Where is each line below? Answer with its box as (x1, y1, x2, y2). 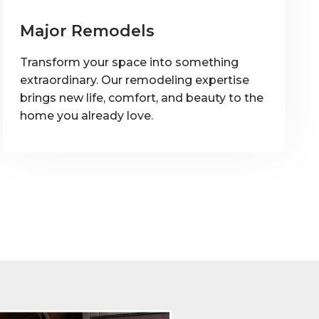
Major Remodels (20, 21, 155, 41)
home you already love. (20, 108, 153, 122)
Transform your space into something (20, 55, 239, 69)
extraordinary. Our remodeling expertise (20, 73, 249, 87)
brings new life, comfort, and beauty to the (20, 90, 263, 105)
